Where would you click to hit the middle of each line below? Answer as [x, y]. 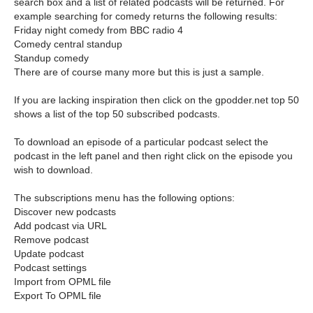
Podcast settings [50, 268]
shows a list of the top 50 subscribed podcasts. [117, 114]
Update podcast [49, 254]
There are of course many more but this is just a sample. [139, 72]
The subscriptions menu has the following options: [124, 198]
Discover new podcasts [65, 212]
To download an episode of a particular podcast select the [141, 142]
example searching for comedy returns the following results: [146, 16]
